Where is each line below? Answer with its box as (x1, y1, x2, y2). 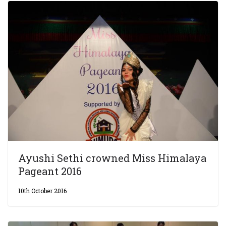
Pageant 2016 (18, 164, 82, 178)
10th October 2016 (18, 186, 67, 195)
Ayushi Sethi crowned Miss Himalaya (18, 151, 206, 164)
